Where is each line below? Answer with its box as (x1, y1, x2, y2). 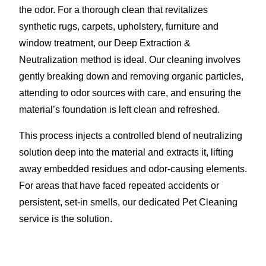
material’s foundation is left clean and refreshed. (19, 104, 220, 115)
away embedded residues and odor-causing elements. (19, 163, 247, 174)
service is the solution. (19, 213, 112, 224)
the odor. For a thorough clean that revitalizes (19, 4, 208, 15)
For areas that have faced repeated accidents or (19, 180, 219, 191)
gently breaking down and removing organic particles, (19, 71, 243, 81)
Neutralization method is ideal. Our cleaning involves (19, 54, 240, 65)
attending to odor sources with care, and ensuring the (19, 87, 241, 98)
